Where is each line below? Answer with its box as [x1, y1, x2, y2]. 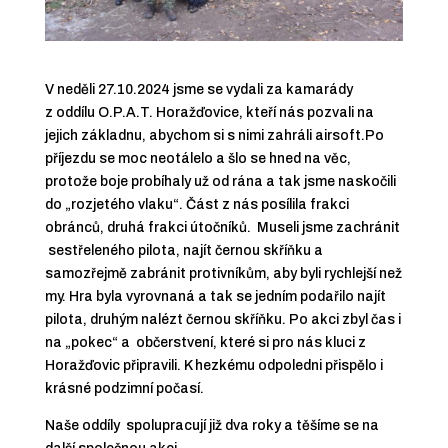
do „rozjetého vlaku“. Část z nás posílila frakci [44, 196, 349, 212]
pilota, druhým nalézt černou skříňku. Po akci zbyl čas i [44, 311, 401, 327]
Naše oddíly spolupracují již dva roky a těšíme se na [44, 417, 379, 433]
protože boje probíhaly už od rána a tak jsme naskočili [44, 173, 396, 189]
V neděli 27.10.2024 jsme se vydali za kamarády [44, 81, 353, 97]
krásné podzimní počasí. [44, 380, 204, 396]
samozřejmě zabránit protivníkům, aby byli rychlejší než [44, 265, 402, 281]
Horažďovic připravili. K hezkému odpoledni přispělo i [44, 357, 383, 373]
